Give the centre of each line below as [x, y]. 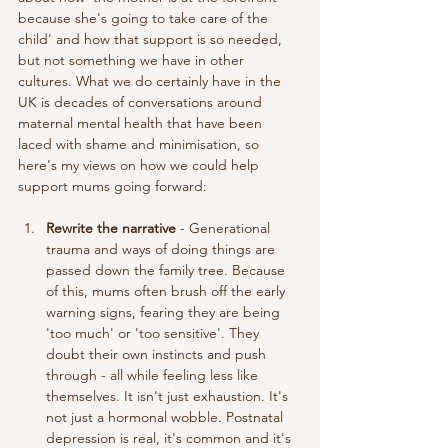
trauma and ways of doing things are [162, 249]
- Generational [225, 228]
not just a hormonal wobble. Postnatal [166, 417]
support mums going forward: [114, 186]
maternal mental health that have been [142, 123]
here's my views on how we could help [140, 165]
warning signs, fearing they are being [165, 312]
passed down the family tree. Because [167, 270]
